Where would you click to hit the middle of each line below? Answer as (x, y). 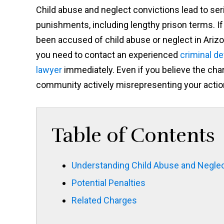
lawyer (49, 70)
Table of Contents (133, 136)
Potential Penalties (108, 183)
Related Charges (104, 200)
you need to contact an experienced (108, 55)
